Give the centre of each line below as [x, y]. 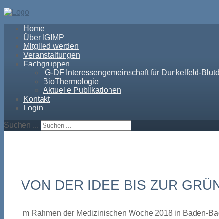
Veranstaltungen [52, 55]
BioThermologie [71, 81]
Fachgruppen [47, 64]
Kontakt [37, 99]
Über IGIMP [44, 37]
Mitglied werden [51, 46]
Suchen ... [21, 125]
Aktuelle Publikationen [82, 90]
